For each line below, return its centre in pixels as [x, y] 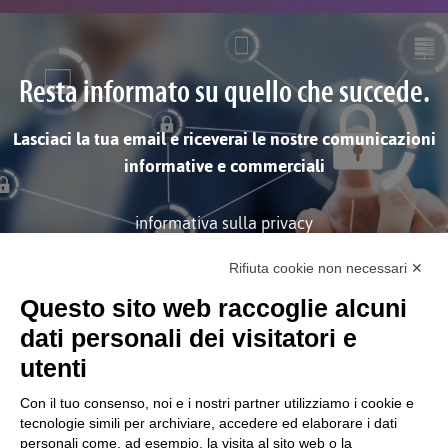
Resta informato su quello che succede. [224, 93]
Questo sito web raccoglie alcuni [213, 308]
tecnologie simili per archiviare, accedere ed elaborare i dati [208, 423]
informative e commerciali [224, 165]
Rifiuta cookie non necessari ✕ [326, 268]
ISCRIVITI [352, 293]
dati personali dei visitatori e [188, 338]
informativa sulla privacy [224, 222]
